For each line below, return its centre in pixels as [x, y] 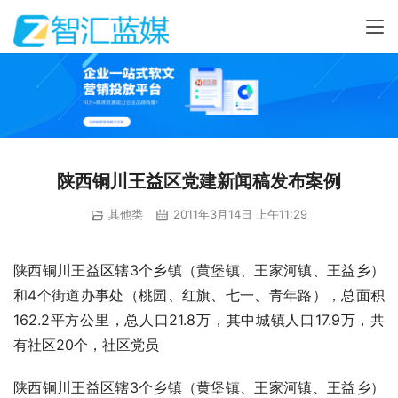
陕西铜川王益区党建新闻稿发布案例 [199, 182]
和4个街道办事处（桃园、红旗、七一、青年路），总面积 [199, 295]
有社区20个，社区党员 [86, 344]
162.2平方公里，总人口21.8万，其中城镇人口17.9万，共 [199, 319]
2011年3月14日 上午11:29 [239, 215]
